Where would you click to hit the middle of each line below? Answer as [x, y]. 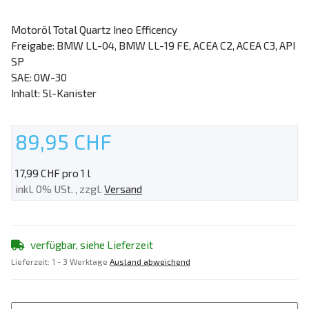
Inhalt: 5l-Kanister [54, 92]
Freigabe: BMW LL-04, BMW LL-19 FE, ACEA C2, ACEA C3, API [153, 45]
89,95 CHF [63, 141]
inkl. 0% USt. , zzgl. [60, 188]
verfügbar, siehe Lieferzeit [92, 245]
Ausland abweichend [150, 262]
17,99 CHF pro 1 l [53, 172]
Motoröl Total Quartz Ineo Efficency [94, 29]
